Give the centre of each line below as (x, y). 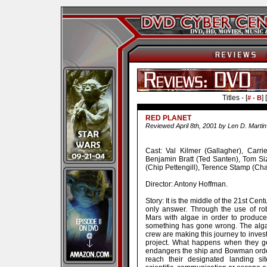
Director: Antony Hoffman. (186, 184)
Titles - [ (235, 97)
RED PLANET (168, 118)
